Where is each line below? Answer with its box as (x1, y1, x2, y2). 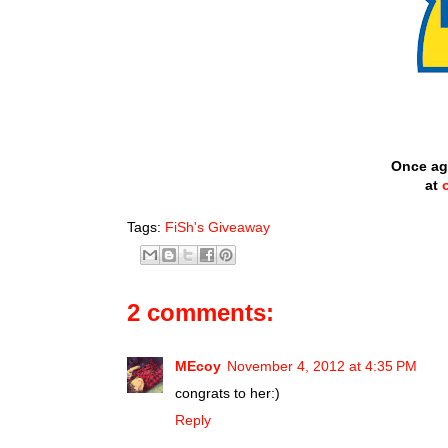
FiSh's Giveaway (165, 218, 270, 235)
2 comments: (127, 298, 274, 326)
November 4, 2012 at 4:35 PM (227, 357, 417, 374)
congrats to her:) (175, 384, 280, 401)
